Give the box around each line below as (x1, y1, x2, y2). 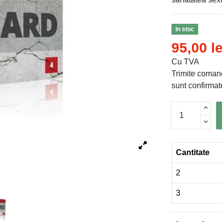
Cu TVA (171, 57, 199, 66)
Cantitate (176, 148, 210, 157)
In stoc (175, 25, 194, 33)
